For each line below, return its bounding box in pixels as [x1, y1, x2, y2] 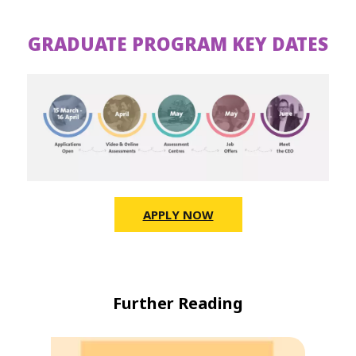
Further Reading [113, 292, 243, 314]
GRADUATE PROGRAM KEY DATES [28, 31, 328, 56]
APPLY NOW [142, 206, 214, 222]
